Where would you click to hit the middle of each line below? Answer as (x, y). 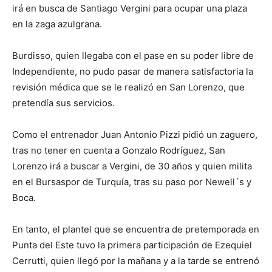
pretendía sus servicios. (63, 103)
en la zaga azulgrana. (57, 24)
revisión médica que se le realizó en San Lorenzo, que (128, 87)
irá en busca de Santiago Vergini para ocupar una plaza (130, 8)
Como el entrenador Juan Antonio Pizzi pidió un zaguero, (135, 134)
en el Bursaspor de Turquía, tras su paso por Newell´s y (132, 182)
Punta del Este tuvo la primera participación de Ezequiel (132, 245)
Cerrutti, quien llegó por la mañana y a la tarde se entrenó (136, 261)
